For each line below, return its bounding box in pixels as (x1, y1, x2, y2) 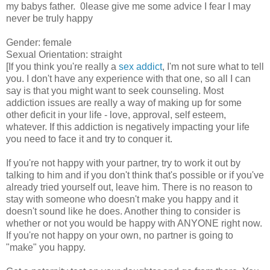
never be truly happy (6, 13, 93, 24)
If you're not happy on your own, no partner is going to (6, 230, 233, 241)
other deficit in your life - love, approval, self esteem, (6, 110, 226, 121)
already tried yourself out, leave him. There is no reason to (6, 182, 253, 193)
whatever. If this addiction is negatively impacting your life (6, 122, 250, 133)
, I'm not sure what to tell (162, 61, 264, 72)
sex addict (119, 61, 162, 72)
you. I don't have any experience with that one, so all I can (6, 74, 251, 84)
